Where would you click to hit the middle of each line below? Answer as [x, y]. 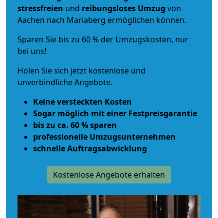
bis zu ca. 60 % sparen [75, 125]
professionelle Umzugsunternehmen [104, 136]
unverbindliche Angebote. [65, 82]
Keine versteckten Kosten [82, 101]
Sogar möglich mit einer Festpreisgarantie [115, 113]
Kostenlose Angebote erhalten [109, 174]
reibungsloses [109, 8]
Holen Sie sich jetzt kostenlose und [82, 70]
